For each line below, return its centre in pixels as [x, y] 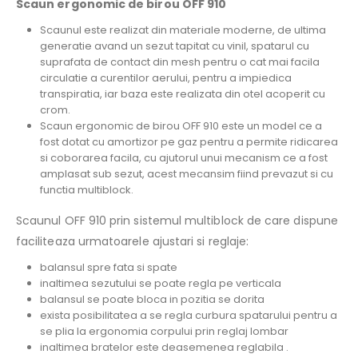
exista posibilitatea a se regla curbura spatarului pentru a [188, 315]
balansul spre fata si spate [108, 267]
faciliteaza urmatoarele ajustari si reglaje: [133, 241]
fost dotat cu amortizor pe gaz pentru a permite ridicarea [189, 141]
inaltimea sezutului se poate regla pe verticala [160, 283]
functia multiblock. [86, 189]
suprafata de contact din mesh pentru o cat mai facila [179, 62]
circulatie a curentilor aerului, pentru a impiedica [165, 78]
